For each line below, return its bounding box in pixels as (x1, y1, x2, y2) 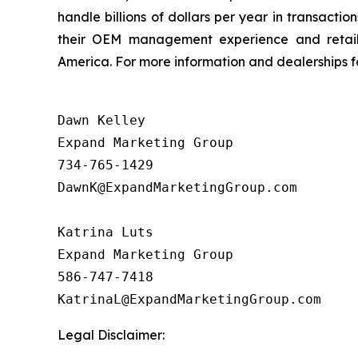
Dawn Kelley (58, 112, 145, 128)
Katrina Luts (58, 224, 153, 240)
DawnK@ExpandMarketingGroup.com (58, 179, 297, 195)
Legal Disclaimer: (58, 326, 165, 343)
